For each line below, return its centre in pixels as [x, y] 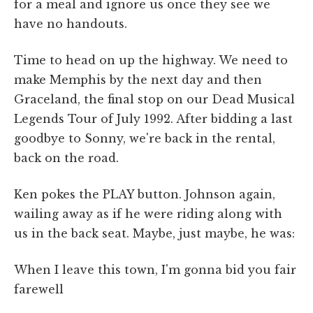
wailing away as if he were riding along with [148, 213]
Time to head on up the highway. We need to [151, 60]
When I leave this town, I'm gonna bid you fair [155, 269]
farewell [39, 289]
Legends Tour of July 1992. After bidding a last [153, 118]
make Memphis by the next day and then [138, 79]
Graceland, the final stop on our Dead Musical [154, 99]
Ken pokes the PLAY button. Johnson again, [145, 194]
